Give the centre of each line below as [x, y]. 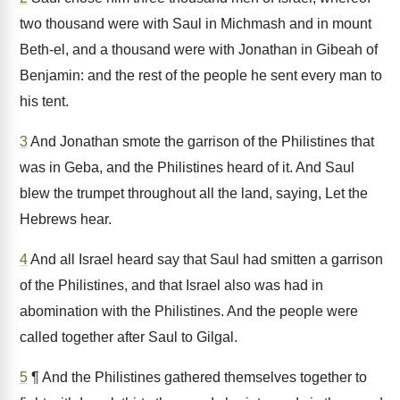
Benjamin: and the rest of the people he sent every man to [201, 75]
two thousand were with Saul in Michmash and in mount [196, 24]
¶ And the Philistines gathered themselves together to [197, 377]
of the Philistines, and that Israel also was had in [171, 285]
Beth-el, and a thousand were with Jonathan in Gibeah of [199, 50]
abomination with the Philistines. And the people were [189, 311]
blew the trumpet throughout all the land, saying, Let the [194, 193]
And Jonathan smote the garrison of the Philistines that [201, 142]
